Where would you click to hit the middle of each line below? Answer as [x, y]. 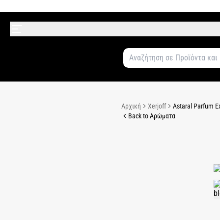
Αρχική [131, 106]
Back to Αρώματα [151, 116]
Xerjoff [157, 106]
